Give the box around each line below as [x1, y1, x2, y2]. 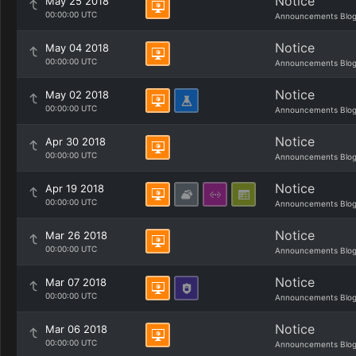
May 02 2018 [45, 88, 109, 101]
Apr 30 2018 [45, 135, 106, 148]
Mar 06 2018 [45, 323, 107, 335]
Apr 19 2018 [45, 182, 104, 195]
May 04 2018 [45, 41, 109, 54]
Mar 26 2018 [45, 229, 107, 242]
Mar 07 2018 [45, 276, 106, 288]
